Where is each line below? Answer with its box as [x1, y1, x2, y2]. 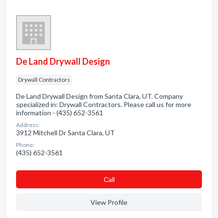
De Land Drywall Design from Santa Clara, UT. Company [16, 92, 183, 100]
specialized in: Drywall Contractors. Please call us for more [16, 100, 191, 109]
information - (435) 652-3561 [16, 109, 103, 117]
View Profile [91, 198, 127, 206]
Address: [16, 121, 40, 128]
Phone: [16, 141, 35, 148]
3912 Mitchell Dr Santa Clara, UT [16, 128, 115, 137]
